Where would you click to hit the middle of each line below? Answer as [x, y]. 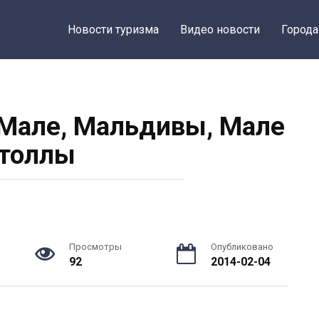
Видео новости [220, 30]
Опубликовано [242, 247]
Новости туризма [114, 30]
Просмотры [95, 247]
